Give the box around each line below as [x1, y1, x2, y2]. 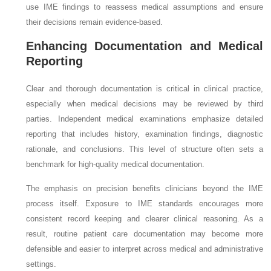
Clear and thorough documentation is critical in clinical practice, [26, 83, 263, 93]
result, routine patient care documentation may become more [26, 229, 263, 238]
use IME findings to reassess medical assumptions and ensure [26, 2, 263, 11]
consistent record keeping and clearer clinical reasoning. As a [26, 214, 263, 223]
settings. [26, 259, 57, 269]
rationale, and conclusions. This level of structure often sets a [26, 144, 263, 154]
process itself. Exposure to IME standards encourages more [26, 198, 263, 208]
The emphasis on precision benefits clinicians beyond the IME [26, 183, 263, 193]
